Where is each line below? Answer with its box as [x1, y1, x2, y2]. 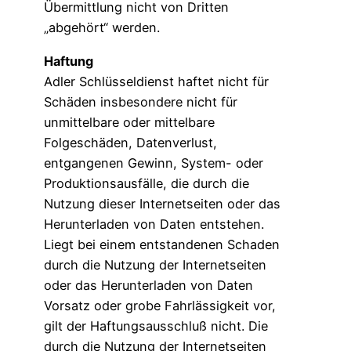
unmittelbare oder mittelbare [44, 114, 215, 130]
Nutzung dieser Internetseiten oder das [44, 195, 280, 212]
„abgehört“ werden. [44, 20, 160, 36]
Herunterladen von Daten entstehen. [44, 215, 264, 232]
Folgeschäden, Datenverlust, [44, 134, 217, 150]
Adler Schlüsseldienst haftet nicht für [44, 73, 269, 89]
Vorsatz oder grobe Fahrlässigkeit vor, [44, 297, 276, 313]
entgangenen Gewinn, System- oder [44, 154, 263, 171]
